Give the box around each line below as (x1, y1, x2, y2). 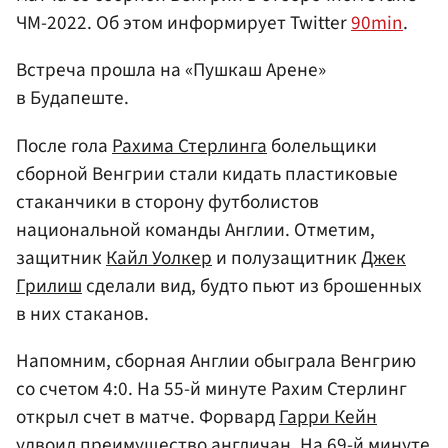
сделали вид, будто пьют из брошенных (82, 271, 422, 300)
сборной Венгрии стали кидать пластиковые (16, 159, 398, 188)
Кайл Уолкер (106, 243, 212, 272)
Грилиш (16, 271, 82, 300)
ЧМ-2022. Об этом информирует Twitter (16, 9, 351, 38)
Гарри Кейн (279, 402, 377, 431)
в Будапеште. (16, 84, 129, 113)
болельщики (267, 131, 377, 160)
